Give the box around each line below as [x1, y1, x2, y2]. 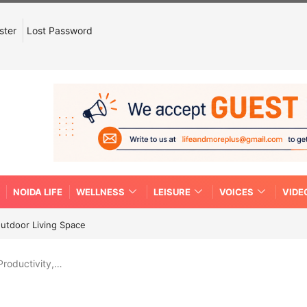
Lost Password [27, 25, 93, 36]
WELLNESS [76, 186, 125, 197]
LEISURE [153, 186, 191, 197]
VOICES [219, 186, 254, 197]
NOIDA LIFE [13, 186, 62, 197]
